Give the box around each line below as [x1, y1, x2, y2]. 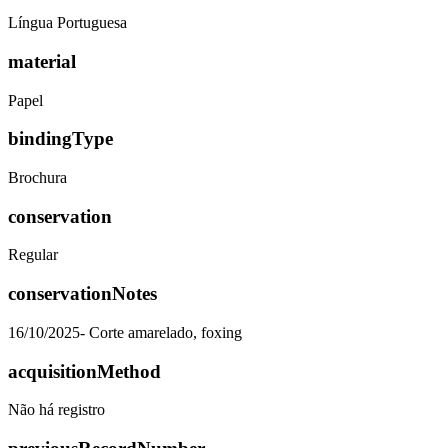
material [8, 50, 76, 72]
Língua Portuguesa [8, 14, 127, 32]
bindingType [8, 128, 113, 150]
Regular [8, 246, 58, 264]
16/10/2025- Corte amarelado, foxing [8, 323, 242, 341]
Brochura [8, 168, 67, 186]
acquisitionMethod [8, 360, 161, 382]
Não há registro [8, 401, 105, 419]
